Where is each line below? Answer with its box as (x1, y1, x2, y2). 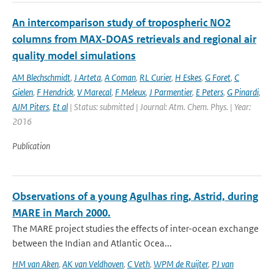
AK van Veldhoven (62, 258, 124, 270)
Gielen (12, 86, 33, 98)
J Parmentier (149, 86, 192, 98)
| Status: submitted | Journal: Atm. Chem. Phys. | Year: (68, 101, 251, 113)
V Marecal (77, 86, 111, 98)
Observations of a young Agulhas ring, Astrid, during (12, 190, 258, 203)
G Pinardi (227, 86, 259, 98)
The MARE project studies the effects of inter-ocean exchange (12, 223, 259, 234)
